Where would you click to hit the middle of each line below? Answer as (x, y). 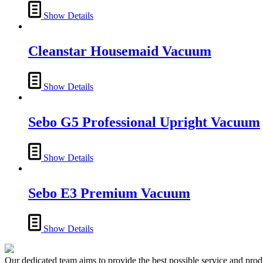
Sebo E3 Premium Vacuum (109, 193)
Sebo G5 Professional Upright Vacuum (144, 122)
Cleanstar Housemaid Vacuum (120, 51)
